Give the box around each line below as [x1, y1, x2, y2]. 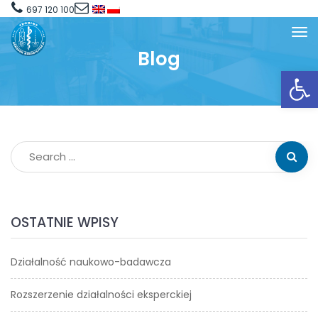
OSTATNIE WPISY [11, 213, 119, 232]
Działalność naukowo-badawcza [11, 255, 171, 269]
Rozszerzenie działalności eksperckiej [11, 287, 192, 302]
